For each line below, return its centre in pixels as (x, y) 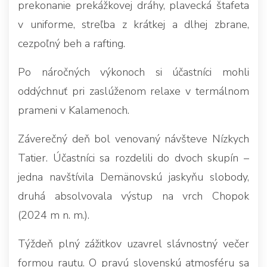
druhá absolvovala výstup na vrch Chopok (133, 196)
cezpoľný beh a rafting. (72, 44)
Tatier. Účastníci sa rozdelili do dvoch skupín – (133, 158)
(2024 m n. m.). (54, 215)
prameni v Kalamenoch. (74, 111)
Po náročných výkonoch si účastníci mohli (133, 72)
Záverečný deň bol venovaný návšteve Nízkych (133, 139)
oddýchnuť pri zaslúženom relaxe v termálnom (133, 91)
